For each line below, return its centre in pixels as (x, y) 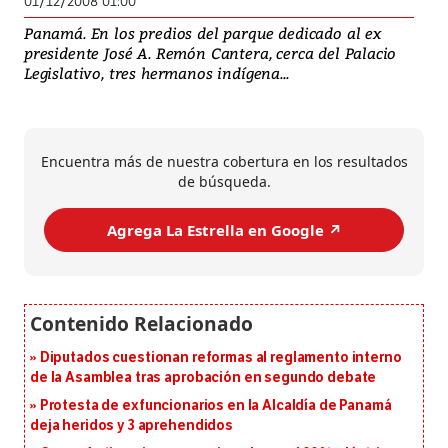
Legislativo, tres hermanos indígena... (156, 73)
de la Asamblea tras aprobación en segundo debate (203, 378)
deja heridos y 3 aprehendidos (131, 426)
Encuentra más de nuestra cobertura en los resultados (224, 162)
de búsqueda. (224, 182)
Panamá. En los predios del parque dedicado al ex (202, 33)
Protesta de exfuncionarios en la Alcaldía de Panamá (215, 406)
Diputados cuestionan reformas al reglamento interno (220, 358)
